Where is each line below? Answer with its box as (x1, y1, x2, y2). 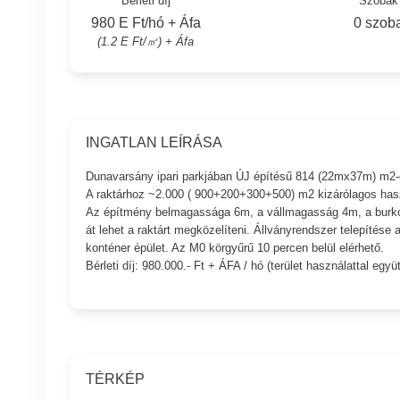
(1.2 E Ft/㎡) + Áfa (97, 34, 195, 48)
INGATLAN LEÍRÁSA (85, 134, 222, 150)
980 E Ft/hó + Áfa (90, 14, 201, 30)
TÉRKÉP (85, 371, 145, 387)
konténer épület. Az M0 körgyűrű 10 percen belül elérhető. (85, 240, 384, 254)
